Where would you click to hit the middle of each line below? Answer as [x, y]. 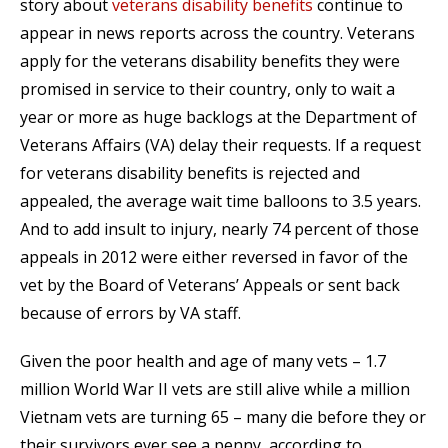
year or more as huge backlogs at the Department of [218, 116]
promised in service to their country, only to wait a [207, 88]
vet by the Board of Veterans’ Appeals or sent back [210, 284]
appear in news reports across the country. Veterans [217, 32]
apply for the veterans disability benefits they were [210, 60]
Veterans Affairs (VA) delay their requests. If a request [220, 144]
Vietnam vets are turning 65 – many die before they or [223, 416]
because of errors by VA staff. [130, 312]
